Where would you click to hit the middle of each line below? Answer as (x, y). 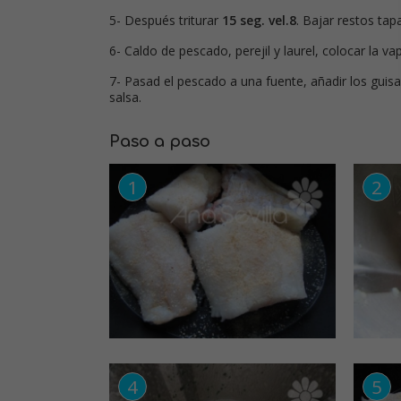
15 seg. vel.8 (259, 21)
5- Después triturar (166, 21)
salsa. (125, 98)
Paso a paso (160, 142)
